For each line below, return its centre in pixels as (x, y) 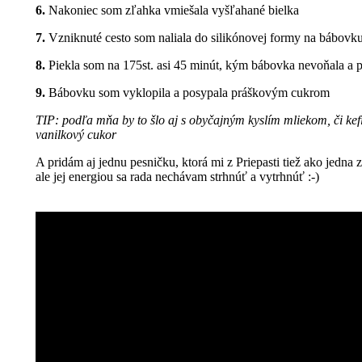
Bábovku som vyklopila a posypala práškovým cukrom (187, 93)
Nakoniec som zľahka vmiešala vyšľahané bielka (172, 11)
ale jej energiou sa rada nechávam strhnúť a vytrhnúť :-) (177, 177)
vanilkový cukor (76, 135)
